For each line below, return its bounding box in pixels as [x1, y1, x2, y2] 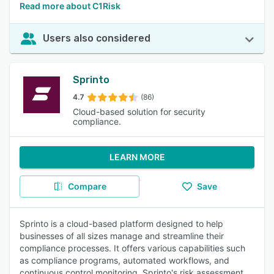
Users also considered [43, 32, 150, 44]
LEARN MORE [109, 152, 165, 162]
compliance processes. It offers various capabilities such [20, 243, 245, 253]
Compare [67, 181, 106, 191]
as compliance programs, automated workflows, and [20, 255, 229, 265]
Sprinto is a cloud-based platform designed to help [20, 218, 223, 229]
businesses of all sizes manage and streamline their [20, 231, 224, 241]
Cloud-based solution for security [73, 106, 206, 117]
